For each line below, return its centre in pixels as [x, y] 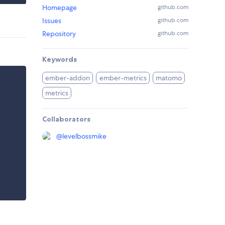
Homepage [60, 8]
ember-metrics [123, 78]
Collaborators [66, 119]
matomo [169, 78]
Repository [59, 34]
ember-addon [68, 78]
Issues [52, 21]
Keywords [60, 60]
